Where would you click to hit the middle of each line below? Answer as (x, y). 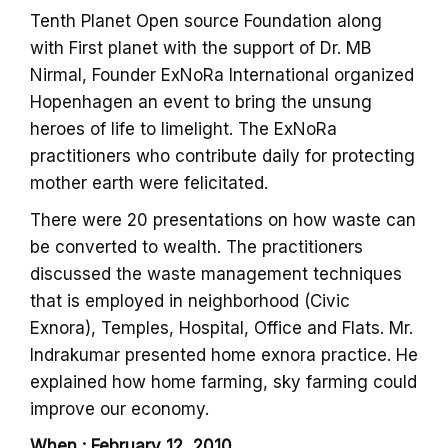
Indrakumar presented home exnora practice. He (224, 354)
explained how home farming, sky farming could (223, 381)
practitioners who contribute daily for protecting (222, 155)
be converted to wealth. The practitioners (196, 246)
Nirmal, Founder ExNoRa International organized (222, 74)
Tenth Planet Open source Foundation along (206, 20)
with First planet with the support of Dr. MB (200, 47)
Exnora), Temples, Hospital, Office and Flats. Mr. (221, 327)
